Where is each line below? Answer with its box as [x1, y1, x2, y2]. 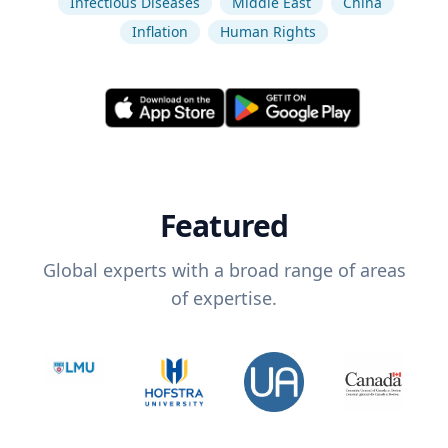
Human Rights [220, 22, 316, 41]
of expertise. [171, 286, 277, 311]
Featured [159, 205, 289, 247]
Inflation [132, 22, 188, 41]
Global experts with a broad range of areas [42, 258, 406, 283]
